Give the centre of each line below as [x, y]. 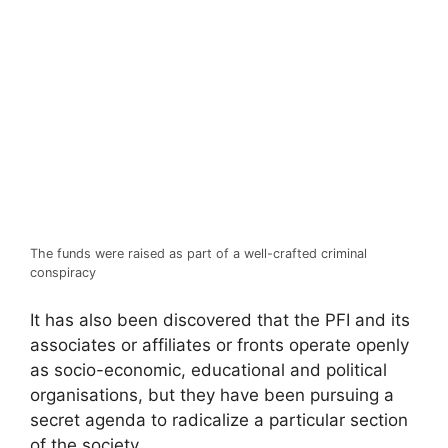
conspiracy [63, 272]
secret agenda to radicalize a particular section [219, 419]
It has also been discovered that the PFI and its [220, 319]
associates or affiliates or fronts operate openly [219, 344]
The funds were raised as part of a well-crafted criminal [198, 253]
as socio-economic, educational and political [208, 369]
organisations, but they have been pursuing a [212, 394]
